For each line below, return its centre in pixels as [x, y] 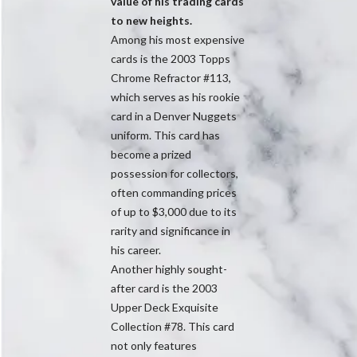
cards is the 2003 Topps [171, 58]
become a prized [151, 154]
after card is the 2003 [164, 288]
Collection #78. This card [173, 326]
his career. [136, 249]
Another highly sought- [169, 269]
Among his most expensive [178, 39]
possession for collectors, [175, 173]
